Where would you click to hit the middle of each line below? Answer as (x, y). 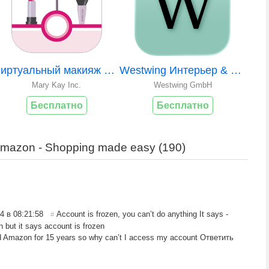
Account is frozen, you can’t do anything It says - (142, 214)
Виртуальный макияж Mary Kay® (109, 71)
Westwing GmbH (183, 85)
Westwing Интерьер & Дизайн (236, 71)
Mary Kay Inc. (56, 85)
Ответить (217, 238)
